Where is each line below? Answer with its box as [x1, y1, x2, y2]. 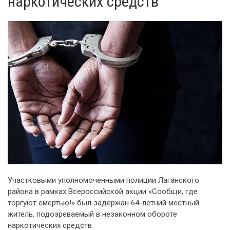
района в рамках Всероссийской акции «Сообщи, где [8, 186, 198, 196]
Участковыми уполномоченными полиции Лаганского [8, 175, 199, 185]
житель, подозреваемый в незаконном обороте [8, 209, 177, 219]
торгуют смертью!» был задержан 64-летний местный [8, 198, 199, 207]
